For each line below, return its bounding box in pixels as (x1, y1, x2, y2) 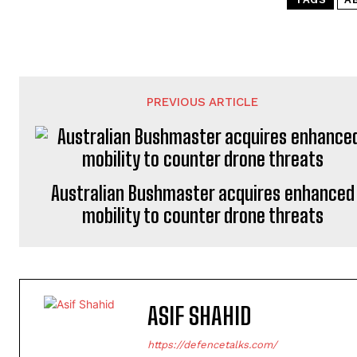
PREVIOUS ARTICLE (147, 94, 259, 109)
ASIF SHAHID (147, 300, 251, 330)
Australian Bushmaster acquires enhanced (50, 181, 355, 205)
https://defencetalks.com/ (147, 338, 277, 351)
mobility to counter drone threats (81, 203, 324, 227)
